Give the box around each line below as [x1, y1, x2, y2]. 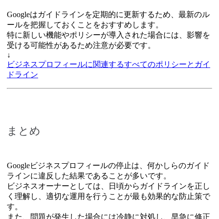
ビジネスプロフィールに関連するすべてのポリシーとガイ [7, 60, 210, 68]
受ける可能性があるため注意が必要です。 [7, 41, 155, 49]
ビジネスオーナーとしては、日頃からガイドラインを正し [7, 181, 210, 190]
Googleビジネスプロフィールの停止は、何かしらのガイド [7, 161, 210, 170]
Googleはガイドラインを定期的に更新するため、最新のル [7, 10, 210, 19]
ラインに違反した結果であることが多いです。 [7, 171, 171, 180]
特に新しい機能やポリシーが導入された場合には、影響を [7, 30, 210, 39]
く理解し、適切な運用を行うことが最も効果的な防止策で [7, 192, 210, 200]
